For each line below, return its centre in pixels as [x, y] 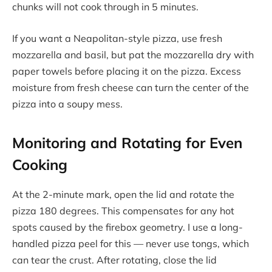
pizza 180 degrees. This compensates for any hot [123, 211]
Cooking [40, 165]
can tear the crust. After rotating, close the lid [114, 260]
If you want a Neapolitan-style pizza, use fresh [117, 38]
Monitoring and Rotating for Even [127, 143]
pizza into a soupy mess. [67, 104]
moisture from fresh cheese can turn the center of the [131, 87]
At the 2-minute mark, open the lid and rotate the [123, 195]
